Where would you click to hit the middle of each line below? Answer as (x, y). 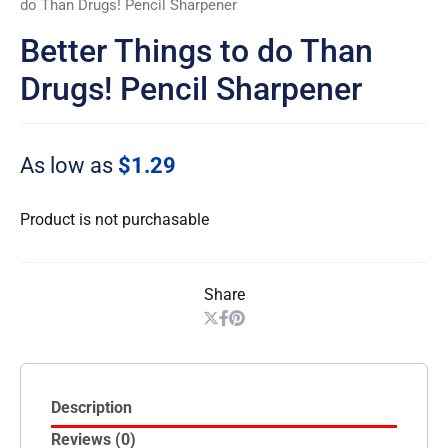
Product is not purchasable (114, 219)
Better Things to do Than (196, 50)
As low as (69, 165)
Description (91, 407)
